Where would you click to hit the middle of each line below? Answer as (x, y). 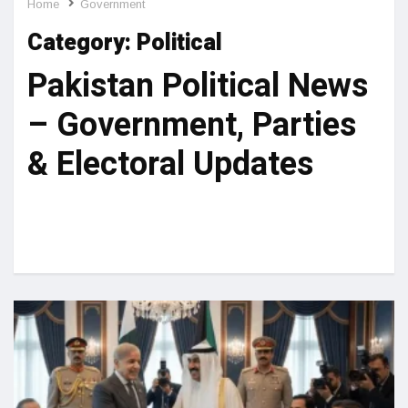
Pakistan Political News (198, 86)
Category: (82, 43)
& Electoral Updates (170, 164)
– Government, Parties (192, 125)
